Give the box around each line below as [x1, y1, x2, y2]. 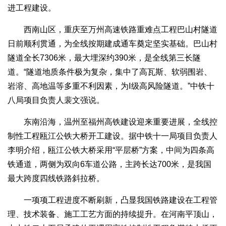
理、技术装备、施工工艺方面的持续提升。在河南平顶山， [8, 210, 217, 219]
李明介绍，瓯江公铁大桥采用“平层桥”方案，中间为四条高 [8, 146, 214, 155]
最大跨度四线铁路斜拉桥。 [8, 174, 104, 183]
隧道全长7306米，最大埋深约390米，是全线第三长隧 [8, 53, 201, 63]
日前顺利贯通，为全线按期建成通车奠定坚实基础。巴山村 [8, 39, 217, 48]
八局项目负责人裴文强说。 [8, 96, 104, 105]
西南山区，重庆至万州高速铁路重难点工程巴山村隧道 [8, 25, 217, 34]
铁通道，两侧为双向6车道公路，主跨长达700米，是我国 [8, 160, 211, 169]
